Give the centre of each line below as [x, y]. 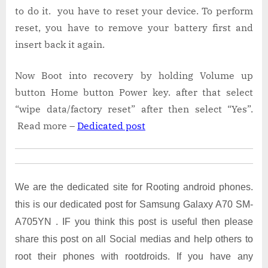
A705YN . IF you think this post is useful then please [134, 221]
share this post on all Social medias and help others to [134, 239]
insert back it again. [60, 44]
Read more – [46, 125]
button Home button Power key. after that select [134, 92]
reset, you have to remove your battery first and [134, 27]
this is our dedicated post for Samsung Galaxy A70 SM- [134, 204]
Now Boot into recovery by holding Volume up [134, 75]
